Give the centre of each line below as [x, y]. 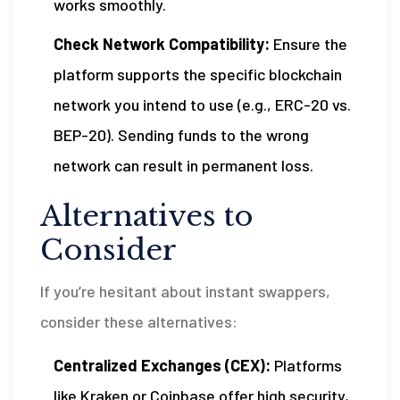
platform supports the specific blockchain [198, 74]
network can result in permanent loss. [183, 165]
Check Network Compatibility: [162, 43]
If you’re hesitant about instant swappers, [185, 291]
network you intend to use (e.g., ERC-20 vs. [202, 104]
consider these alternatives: [139, 321]
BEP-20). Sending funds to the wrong [181, 134]
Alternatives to [147, 216]
